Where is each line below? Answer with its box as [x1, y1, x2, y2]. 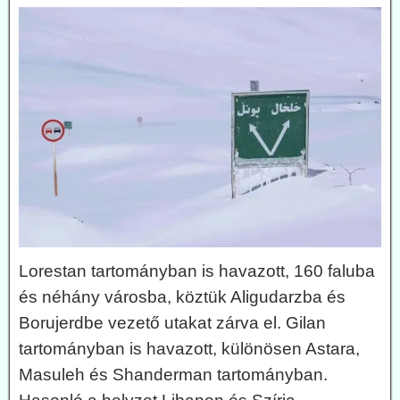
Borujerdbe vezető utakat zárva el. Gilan [19, 313, 326, 333]
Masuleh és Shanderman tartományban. [19, 365, 328, 385]
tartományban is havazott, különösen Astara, [19, 339, 360, 359]
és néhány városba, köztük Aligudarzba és [19, 287, 346, 307]
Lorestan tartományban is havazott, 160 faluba [19, 262, 375, 281]
